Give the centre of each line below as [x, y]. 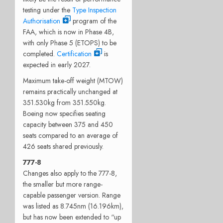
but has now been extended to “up [72, 217]
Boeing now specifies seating [64, 113]
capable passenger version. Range [72, 195]
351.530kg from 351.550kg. [64, 102]
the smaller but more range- [63, 184]
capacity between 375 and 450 [68, 124]
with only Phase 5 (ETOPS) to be [70, 43]
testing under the [48, 10]
